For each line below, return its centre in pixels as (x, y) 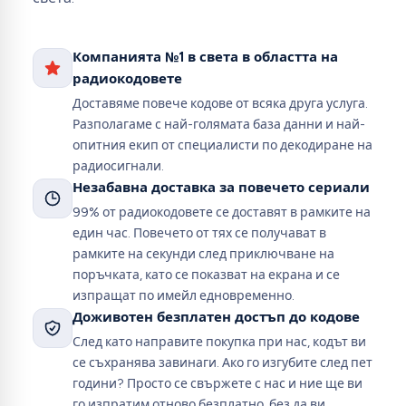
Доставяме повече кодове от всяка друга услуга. (220, 103)
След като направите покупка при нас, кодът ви (219, 342)
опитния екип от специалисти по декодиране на (222, 145)
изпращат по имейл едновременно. (184, 295)
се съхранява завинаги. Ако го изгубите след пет (222, 362)
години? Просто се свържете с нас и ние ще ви (217, 383)
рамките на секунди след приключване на (203, 254)
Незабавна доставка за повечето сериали (221, 187)
